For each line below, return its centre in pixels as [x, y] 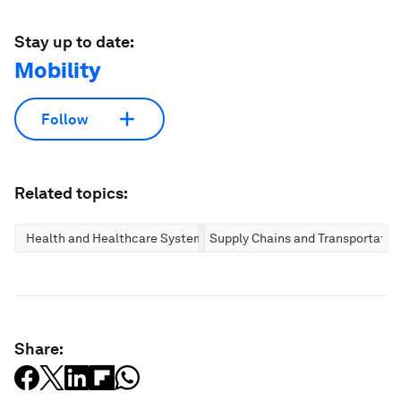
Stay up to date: [74, 42]
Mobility [57, 71]
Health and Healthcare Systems [118, 239]
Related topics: [71, 193]
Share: [39, 349]
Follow [64, 119]
